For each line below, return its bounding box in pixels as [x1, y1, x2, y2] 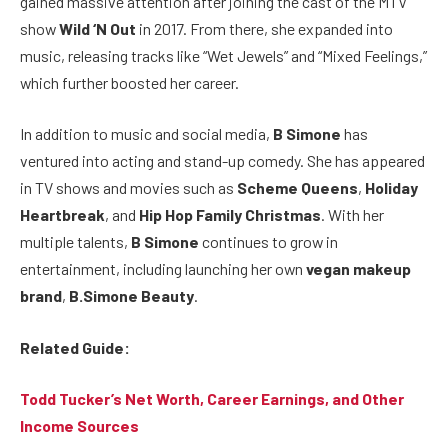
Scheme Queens [237, 178, 358, 198]
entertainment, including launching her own [20, 259, 306, 279]
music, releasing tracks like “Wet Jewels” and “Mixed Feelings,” [20, 45, 427, 65]
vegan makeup [306, 259, 411, 279]
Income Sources [20, 416, 139, 436]
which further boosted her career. [20, 72, 239, 92]
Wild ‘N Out [59, 18, 136, 38]
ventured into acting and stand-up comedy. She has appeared [20, 151, 425, 171]
